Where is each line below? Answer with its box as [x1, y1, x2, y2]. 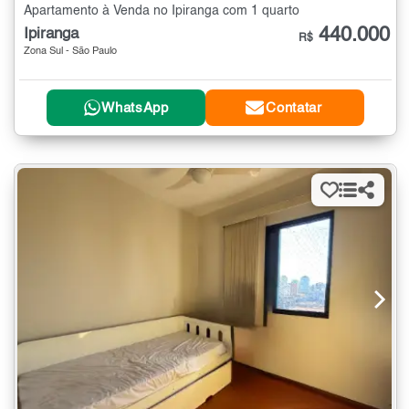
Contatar [266, 100, 322, 115]
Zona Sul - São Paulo [24, 47, 117, 58]
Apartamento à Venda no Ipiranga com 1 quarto [24, 5, 299, 18]
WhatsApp [101, 100, 169, 115]
